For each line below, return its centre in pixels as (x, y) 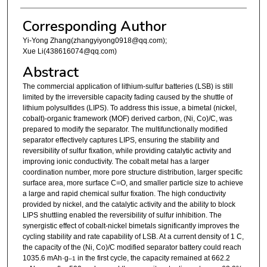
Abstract (50, 72)
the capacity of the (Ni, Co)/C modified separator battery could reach (132, 247)
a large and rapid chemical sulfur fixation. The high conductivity (124, 193)
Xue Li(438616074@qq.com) (69, 52)
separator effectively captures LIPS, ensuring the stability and (121, 140)
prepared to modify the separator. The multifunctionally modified (125, 129)
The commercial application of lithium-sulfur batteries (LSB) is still (128, 86)
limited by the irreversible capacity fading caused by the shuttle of (127, 97)
